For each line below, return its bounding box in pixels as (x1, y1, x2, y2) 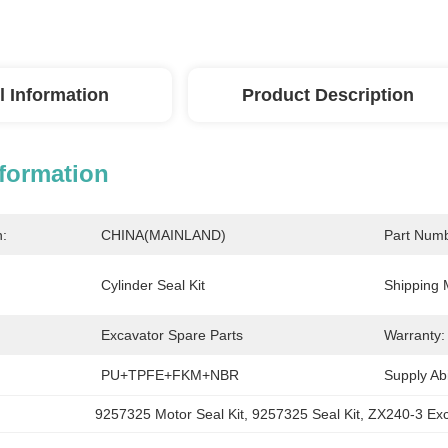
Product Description (242, 85, 414, 105)
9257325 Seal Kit (252, 406, 361, 422)
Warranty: (384, 327, 445, 343)
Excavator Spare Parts (101, 327, 243, 343)
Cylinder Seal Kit (101, 277, 205, 293)
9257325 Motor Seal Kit (95, 406, 245, 422)
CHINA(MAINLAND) (101, 227, 226, 243)
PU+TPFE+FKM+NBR (101, 367, 239, 383)
